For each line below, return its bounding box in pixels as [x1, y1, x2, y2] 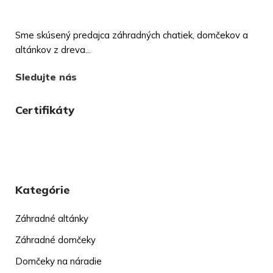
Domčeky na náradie [15, 255, 102, 267]
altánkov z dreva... [15, 44, 91, 55]
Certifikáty [15, 103, 74, 117]
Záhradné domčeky [15, 234, 96, 246]
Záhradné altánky [15, 213, 88, 224]
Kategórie [15, 183, 69, 197]
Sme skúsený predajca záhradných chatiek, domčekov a [15, 29, 248, 41]
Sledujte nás [15, 71, 77, 83]
